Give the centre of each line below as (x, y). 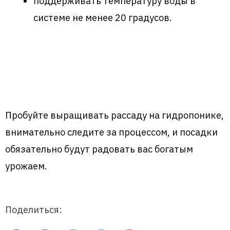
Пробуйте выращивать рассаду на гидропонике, (114, 115)
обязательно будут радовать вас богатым (99, 149)
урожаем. (26, 166)
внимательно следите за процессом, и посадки (111, 132)
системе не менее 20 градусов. (102, 17)
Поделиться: (34, 209)
